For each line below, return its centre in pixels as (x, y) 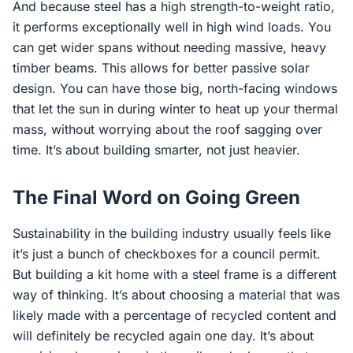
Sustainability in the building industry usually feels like (172, 233)
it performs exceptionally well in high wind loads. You (172, 27)
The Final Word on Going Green (156, 197)
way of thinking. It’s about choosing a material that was (176, 295)
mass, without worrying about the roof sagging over (167, 129)
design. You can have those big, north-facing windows (175, 88)
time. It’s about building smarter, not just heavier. (156, 150)
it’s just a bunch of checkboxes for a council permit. (167, 254)
